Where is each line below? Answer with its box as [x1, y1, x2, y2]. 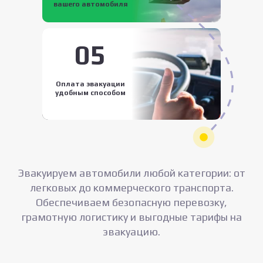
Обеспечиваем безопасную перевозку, [36, 195, 227, 208]
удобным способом [55, 88, 126, 97]
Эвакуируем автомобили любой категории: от [18, 166, 245, 179]
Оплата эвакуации [56, 79, 125, 88]
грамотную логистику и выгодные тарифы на [21, 210, 242, 223]
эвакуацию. [103, 225, 160, 238]
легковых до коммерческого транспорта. [29, 181, 234, 194]
